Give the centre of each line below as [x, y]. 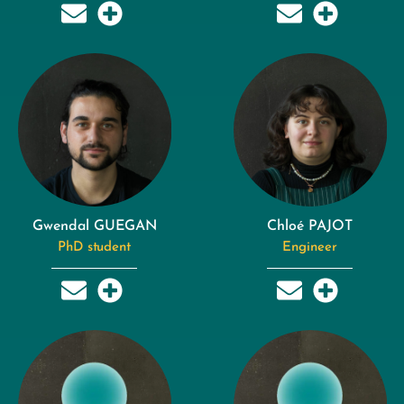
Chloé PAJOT [310, 226]
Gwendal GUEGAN [94, 226]
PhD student [94, 247]
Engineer [310, 247]
